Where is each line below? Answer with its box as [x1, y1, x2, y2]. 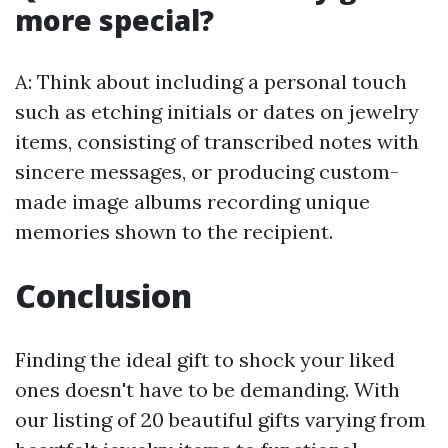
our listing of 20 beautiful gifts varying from [15, 407, 426, 433]
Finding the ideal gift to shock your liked [15, 347, 395, 373]
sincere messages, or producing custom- [15, 159, 399, 185]
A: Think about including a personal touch [15, 69, 407, 95]
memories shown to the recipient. [15, 219, 333, 245]
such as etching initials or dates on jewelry [15, 99, 419, 125]
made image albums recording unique [15, 189, 370, 215]
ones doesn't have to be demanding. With [15, 377, 400, 403]
